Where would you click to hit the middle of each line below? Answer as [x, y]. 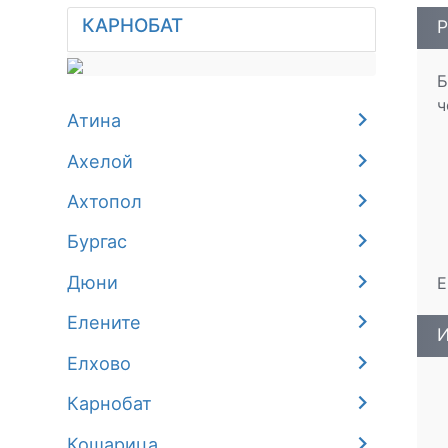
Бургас [97, 241]
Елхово [99, 362]
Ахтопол [105, 201]
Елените [104, 322]
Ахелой [100, 160]
